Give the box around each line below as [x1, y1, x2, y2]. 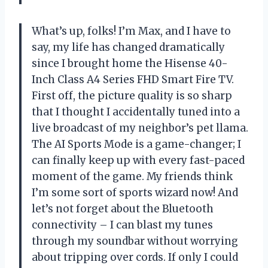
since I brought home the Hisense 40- [32, 57, 228, 71]
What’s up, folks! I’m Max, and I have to [32, 25, 231, 38]
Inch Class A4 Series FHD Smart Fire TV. [32, 73, 234, 87]
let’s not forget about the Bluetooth [32, 202, 214, 216]
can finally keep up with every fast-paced [32, 154, 245, 167]
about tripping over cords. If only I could [32, 251, 238, 264]
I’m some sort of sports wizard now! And [32, 186, 238, 200]
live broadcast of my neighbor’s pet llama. [32, 121, 248, 135]
